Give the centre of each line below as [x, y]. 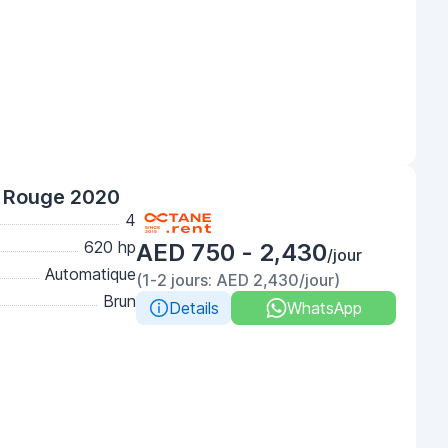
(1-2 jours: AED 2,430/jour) [238, 280]
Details [193, 308]
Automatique [90, 274]
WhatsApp [324, 308]
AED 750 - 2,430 [231, 252]
